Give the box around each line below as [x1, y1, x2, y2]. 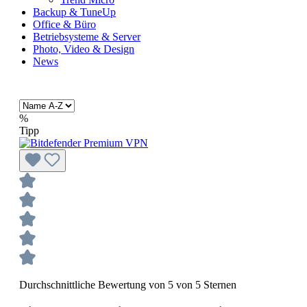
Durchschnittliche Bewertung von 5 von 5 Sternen [19, 279, 236, 291]
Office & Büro [33, 19, 96, 30]
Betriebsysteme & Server [33, 31, 140, 42]
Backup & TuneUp [33, 6, 116, 18]
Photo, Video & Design [33, 43, 134, 55]
